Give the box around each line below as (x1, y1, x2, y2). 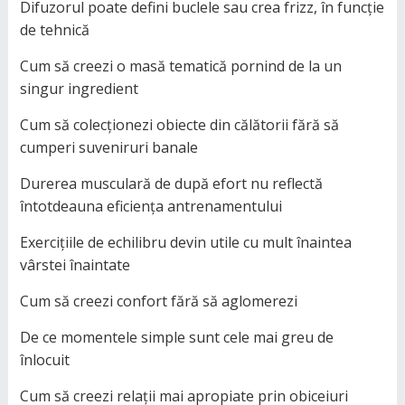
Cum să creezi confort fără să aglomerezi (19, 291, 297, 312)
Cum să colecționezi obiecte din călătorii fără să (19, 115, 339, 136)
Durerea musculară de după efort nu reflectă (19, 174, 323, 194)
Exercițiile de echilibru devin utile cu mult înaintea (19, 232, 352, 253)
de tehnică (19, 20, 89, 41)
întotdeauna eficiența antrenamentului (19, 196, 282, 217)
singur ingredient (19, 79, 138, 99)
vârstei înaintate (19, 255, 130, 276)
